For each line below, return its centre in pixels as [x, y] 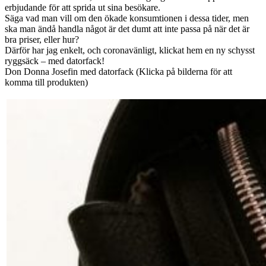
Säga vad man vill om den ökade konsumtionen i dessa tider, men [127, 18]
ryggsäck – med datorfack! [55, 61]
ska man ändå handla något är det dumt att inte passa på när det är [127, 29]
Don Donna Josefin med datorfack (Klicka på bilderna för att [118, 72]
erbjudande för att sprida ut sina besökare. [83, 8]
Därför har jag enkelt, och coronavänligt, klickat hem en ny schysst [130, 50]
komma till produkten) [46, 83]
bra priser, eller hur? [42, 40]
